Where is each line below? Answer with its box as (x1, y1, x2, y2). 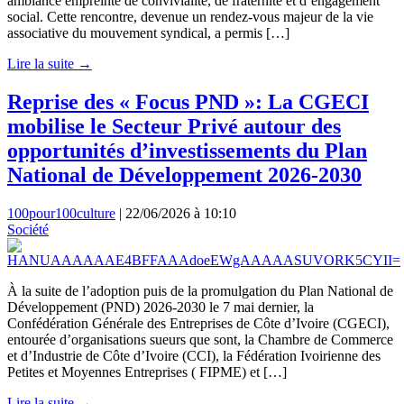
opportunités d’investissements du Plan (7, 138, 367, 162)
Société (7, 221, 49, 237)
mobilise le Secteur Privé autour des (7, 114, 341, 138)
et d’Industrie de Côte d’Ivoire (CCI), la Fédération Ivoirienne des (7, 347, 381, 363)
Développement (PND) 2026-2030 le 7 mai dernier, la (7, 298, 314, 315)
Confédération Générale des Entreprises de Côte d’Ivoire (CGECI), (7, 315, 390, 331)
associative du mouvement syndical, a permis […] (7, 24, 289, 41)
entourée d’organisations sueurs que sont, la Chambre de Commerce (7, 331, 393, 347)
